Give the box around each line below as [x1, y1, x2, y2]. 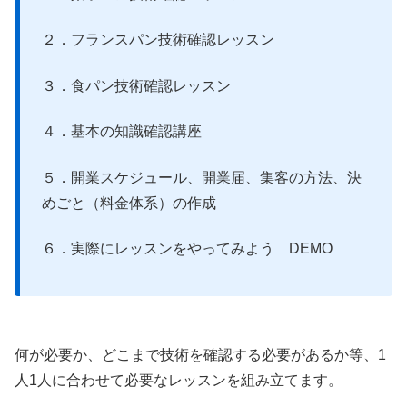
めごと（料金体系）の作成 [42, 194, 216, 211]
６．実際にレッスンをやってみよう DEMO [42, 241, 333, 257]
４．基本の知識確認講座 [42, 124, 202, 140]
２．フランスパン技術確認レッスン [42, 32, 274, 48]
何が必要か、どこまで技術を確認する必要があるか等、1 [15, 346, 386, 362]
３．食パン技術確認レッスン [42, 77, 231, 94]
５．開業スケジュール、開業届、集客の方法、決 [42, 169, 362, 185]
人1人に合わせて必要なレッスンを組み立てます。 [15, 372, 342, 388]
